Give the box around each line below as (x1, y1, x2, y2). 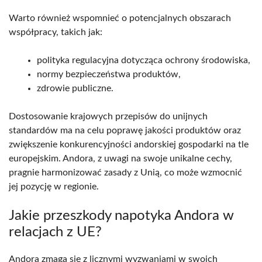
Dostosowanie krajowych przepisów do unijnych (9, 112, 208, 122)
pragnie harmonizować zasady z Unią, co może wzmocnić (9, 168, 242, 178)
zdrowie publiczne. (37, 84, 113, 94)
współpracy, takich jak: (9, 27, 102, 37)
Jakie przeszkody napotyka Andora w (9, 209, 234, 223)
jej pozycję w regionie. (9, 182, 99, 192)
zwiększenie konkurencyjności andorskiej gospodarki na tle (9, 140, 249, 150)
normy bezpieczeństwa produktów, (37, 70, 181, 80)
